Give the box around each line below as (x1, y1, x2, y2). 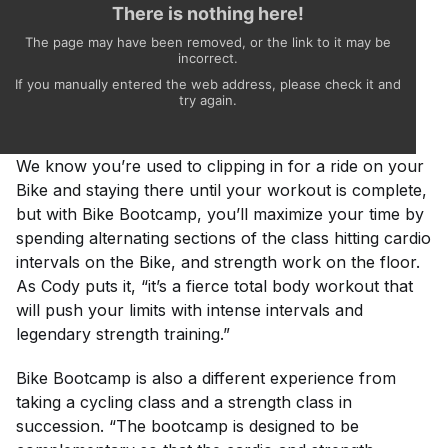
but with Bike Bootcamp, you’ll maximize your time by (16, 204, 424, 225)
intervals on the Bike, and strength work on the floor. (16, 252, 420, 273)
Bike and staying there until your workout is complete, (16, 180, 427, 201)
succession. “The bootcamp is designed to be (16, 416, 359, 437)
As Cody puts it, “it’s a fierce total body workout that (16, 276, 413, 297)
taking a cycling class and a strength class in (16, 392, 352, 413)
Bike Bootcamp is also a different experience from (16, 368, 396, 389)
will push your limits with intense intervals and (16, 300, 363, 321)
